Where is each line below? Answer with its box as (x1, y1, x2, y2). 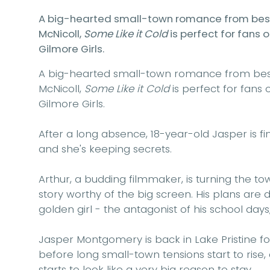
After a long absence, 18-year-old (39, 127, 212, 142)
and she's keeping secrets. (39, 142, 172, 157)
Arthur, (39, 172, 75, 187)
